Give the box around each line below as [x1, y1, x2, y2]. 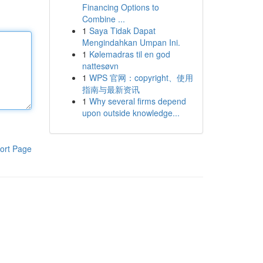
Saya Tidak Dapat [89, 25, 156, 36]
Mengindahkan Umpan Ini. [82, 36, 180, 48]
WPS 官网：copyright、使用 [89, 72, 193, 83]
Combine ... [82, 13, 125, 25]
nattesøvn [82, 60, 119, 72]
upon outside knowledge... [82, 107, 180, 119]
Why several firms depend [89, 95, 186, 107]
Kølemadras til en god [89, 48, 170, 60]
